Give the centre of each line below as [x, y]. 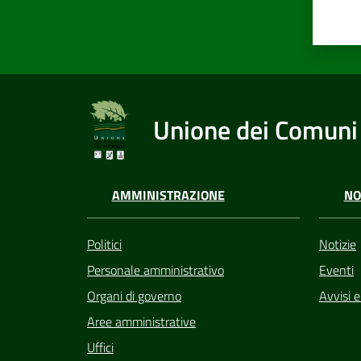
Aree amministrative [141, 321]
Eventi [336, 270]
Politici [104, 244]
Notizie [338, 244]
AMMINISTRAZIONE [168, 195]
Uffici [100, 347]
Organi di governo [134, 295]
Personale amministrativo [156, 270]
